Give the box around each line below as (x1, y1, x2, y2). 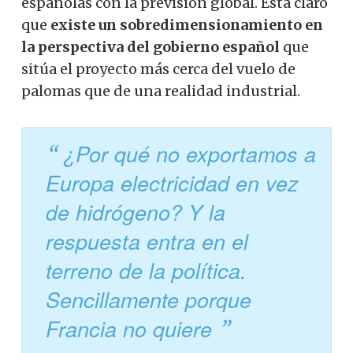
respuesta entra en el (46, 226, 248, 256)
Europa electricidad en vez (46, 168, 299, 198)
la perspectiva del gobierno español (21, 37, 280, 56)
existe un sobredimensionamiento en (50, 15, 323, 34)
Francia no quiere (46, 314, 218, 344)
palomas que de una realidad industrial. (21, 81, 300, 100)
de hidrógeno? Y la (46, 197, 225, 227)
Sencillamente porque (46, 284, 251, 314)
